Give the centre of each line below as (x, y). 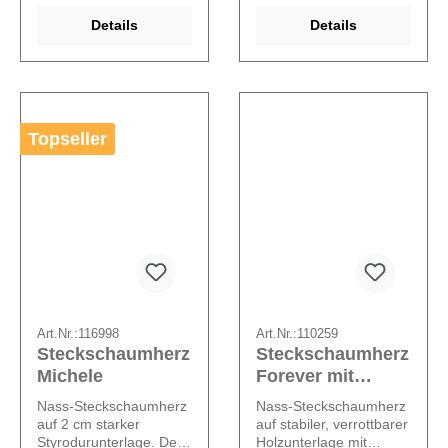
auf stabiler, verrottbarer (332, 424)
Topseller (67, 139)
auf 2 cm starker (88, 424)
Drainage (294, 398)
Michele (70, 376)
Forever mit (305, 376)
